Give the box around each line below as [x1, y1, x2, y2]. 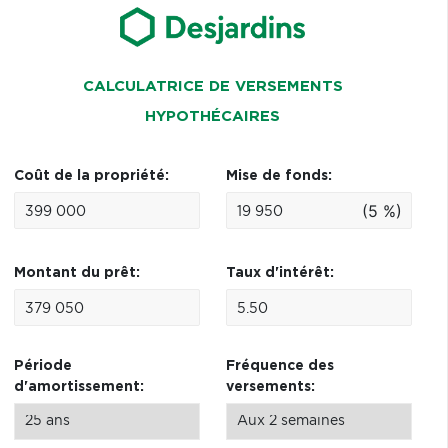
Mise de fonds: [225, 169, 332, 183]
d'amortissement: [13, 380, 144, 394]
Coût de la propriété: [13, 169, 169, 183]
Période [13, 359, 72, 373]
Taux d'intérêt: [225, 266, 334, 280]
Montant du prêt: [13, 266, 140, 280]
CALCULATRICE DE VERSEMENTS [82, 79, 343, 94]
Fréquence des [225, 359, 334, 373]
